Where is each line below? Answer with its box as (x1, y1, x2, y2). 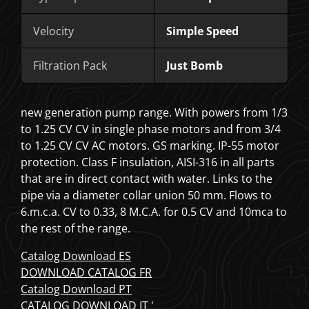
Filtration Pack (33, 58, 108, 74)
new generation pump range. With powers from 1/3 (21, 105, 288, 121)
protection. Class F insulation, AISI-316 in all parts (21, 154, 275, 170)
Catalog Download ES (21, 248, 132, 264)
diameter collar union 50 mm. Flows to (72, 188, 272, 203)
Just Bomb (166, 58, 223, 74)
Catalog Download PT (21, 281, 132, 297)
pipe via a (21, 188, 73, 203)
